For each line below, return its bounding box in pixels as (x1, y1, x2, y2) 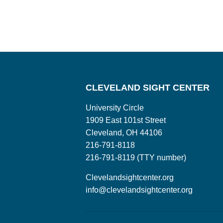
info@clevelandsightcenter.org (86, 185, 193, 194)
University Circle (86, 103, 144, 112)
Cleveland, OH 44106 (86, 128, 162, 137)
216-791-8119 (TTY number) (86, 153, 186, 162)
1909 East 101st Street (86, 115, 166, 124)
